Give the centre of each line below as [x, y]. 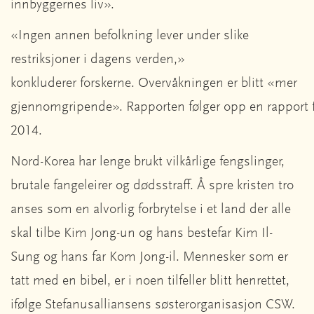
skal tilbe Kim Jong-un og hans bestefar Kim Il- [142, 233]
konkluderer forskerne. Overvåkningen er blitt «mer [154, 83]
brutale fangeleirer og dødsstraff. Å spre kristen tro [152, 185]
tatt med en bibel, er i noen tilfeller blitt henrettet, [150, 281]
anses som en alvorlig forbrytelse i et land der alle [151, 209]
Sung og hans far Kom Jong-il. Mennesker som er [149, 257]
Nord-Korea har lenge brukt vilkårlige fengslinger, [148, 162]
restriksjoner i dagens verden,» [98, 59]
